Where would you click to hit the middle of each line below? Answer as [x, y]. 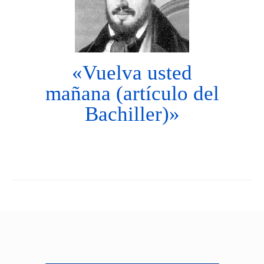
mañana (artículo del [132, 94]
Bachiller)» [132, 114]
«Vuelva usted [132, 73]
